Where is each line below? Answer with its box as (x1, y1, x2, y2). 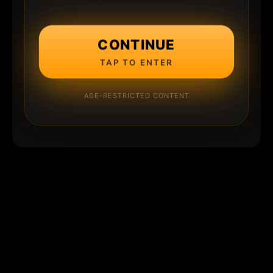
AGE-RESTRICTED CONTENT (83, 91, 190, 100)
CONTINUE (97, 35, 175, 52)
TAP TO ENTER (100, 57, 173, 68)
